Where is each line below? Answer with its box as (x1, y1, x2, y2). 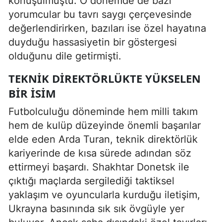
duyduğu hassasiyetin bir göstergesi (8, 36, 177, 48)
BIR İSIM (8, 85, 56, 101)
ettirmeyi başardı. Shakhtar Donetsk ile (8, 161, 189, 173)
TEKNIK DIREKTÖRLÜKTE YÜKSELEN (8, 70, 201, 86)
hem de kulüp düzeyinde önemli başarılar (8, 119, 201, 131)
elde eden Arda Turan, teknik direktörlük (8, 133, 198, 145)
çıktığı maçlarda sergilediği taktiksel (8, 174, 174, 187)
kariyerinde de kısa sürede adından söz (8, 147, 191, 159)
